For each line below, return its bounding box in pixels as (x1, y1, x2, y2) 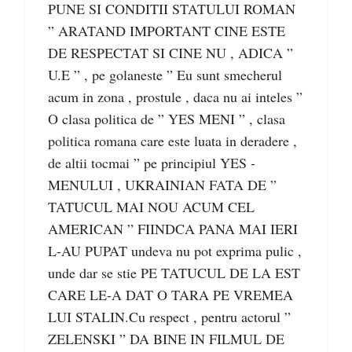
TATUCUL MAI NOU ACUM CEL (48, 197, 255, 217)
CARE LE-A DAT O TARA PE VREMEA (48, 285, 293, 305)
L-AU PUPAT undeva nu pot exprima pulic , (48, 241, 302, 261)
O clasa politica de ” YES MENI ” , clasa (48, 109, 285, 129)
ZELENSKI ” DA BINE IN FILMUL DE (48, 329, 284, 349)
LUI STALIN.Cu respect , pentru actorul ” (48, 307, 291, 327)
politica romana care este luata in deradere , (48, 131, 297, 151)
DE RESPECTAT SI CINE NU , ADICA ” (48, 43, 293, 63)
